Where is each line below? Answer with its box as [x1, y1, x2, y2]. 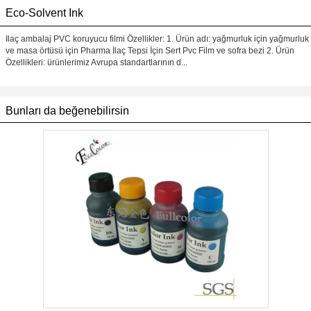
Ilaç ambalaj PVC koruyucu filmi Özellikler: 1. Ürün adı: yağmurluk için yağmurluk [6, 34, 309, 44]
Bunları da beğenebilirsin [6, 105, 129, 117]
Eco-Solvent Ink [6, 7, 83, 19]
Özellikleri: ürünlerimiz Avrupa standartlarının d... [6, 58, 187, 67]
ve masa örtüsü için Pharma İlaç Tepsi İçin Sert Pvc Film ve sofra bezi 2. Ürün [6, 46, 294, 56]
